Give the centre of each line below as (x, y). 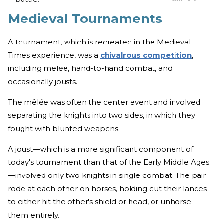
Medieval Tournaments (85, 19)
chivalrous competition (146, 55)
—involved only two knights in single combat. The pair (107, 175)
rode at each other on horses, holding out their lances (107, 188)
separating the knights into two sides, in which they (101, 115)
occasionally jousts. (43, 81)
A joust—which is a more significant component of (100, 149)
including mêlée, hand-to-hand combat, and (90, 68)
